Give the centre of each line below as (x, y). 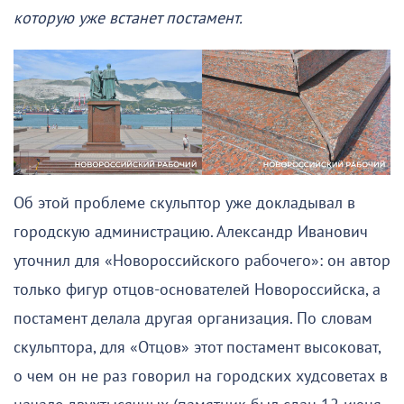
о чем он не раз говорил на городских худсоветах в (201, 376)
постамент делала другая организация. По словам (193, 318)
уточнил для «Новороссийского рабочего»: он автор (202, 261)
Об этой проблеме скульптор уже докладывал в (184, 203)
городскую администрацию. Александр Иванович (191, 232)
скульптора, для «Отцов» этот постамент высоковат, (197, 347)
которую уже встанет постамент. (128, 18)
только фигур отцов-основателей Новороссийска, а (197, 289)
